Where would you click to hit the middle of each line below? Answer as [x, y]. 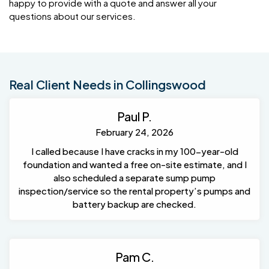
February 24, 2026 [134, 131]
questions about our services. [72, 16]
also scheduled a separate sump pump [134, 177]
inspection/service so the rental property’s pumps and [134, 190]
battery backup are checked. [134, 204]
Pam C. [134, 256]
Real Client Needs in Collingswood [107, 84]
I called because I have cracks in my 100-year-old [134, 151]
